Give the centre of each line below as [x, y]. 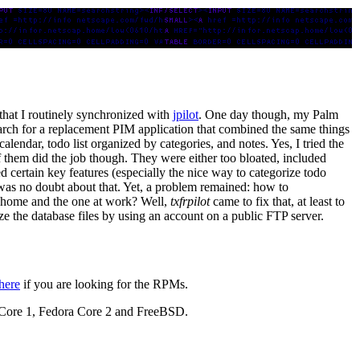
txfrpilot [190, 201]
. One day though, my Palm [268, 114]
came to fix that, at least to [277, 201]
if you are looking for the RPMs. [104, 284]
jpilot [186, 114]
